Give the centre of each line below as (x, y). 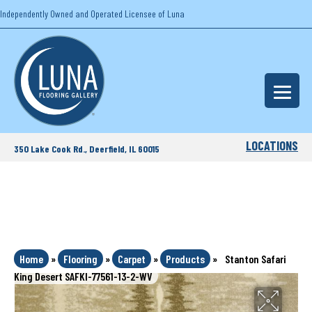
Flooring (80, 259)
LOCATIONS (272, 146)
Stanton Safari (255, 259)
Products (185, 259)
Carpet (132, 259)
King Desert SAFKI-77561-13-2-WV (83, 276)
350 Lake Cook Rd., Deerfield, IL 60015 (87, 148)
